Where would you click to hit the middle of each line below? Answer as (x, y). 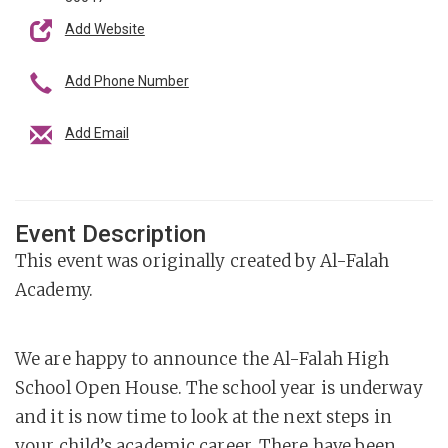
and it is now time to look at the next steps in (203, 417)
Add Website (104, 29)
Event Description (110, 234)
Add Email (96, 133)
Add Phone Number (126, 81)
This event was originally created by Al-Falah (202, 261)
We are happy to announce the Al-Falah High (202, 359)
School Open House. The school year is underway (219, 388)
